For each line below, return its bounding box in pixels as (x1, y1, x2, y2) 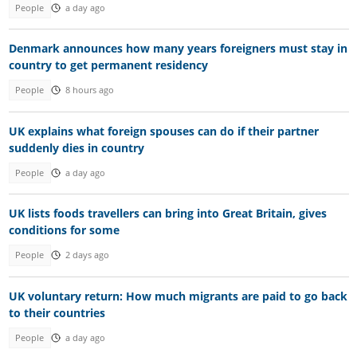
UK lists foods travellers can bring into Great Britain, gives (8, 206, 327, 222)
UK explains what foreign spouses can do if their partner (8, 123, 319, 139)
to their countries (8, 304, 105, 320)
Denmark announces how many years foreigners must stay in (8, 41, 347, 57)
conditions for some (8, 222, 120, 238)
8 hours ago (65, 84, 114, 96)
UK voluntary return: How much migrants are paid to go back (8, 288, 347, 304)
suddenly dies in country (8, 139, 144, 155)
